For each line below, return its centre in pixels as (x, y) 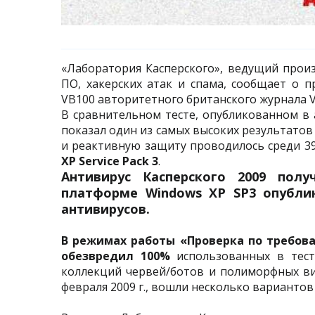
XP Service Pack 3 (110, 161)
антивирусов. (105, 209)
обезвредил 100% (116, 256)
